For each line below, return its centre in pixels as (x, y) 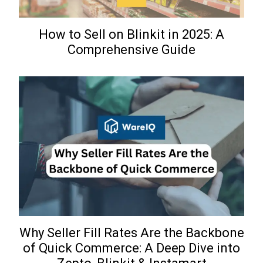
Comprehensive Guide (131, 49)
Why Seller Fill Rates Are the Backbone (131, 233)
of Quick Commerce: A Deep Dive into (131, 248)
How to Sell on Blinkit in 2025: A (131, 34)
